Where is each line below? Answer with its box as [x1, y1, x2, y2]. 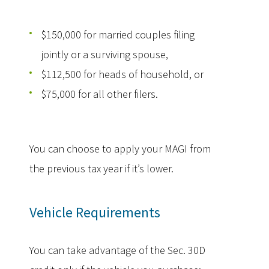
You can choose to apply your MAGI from [29, 142, 211, 156]
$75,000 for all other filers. [41, 87, 158, 101]
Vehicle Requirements [29, 203, 160, 222]
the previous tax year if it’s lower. [29, 162, 174, 175]
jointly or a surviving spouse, [41, 47, 168, 61]
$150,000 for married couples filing [41, 28, 195, 41]
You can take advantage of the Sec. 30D [29, 243, 205, 257]
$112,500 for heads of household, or [41, 67, 204, 81]
